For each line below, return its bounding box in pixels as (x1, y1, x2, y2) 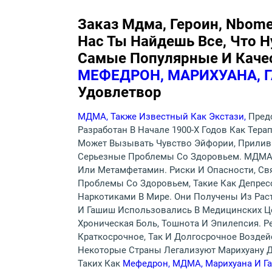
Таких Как (78, 258, 123, 270)
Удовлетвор (78, 84, 161, 101)
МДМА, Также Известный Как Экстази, (78, 111, 248, 123)
